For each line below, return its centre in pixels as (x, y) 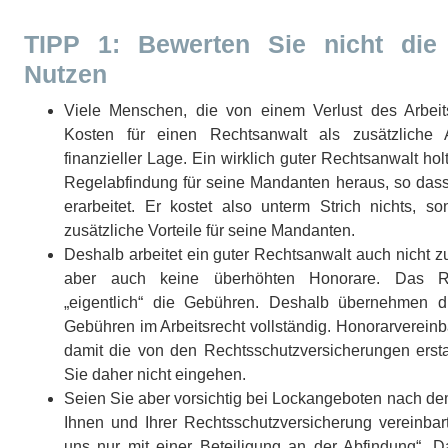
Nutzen (65, 74)
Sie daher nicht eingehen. (155, 375)
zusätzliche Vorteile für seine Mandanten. (209, 231)
